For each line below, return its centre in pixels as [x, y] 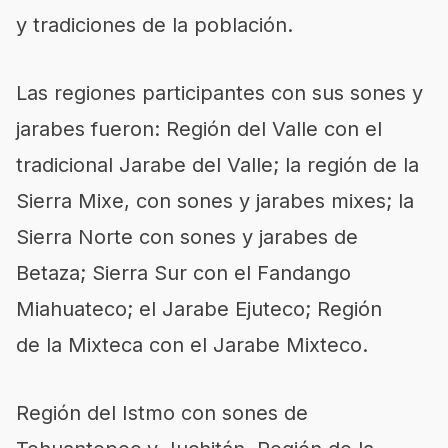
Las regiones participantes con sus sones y [219, 93]
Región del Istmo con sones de [162, 413]
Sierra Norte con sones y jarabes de [187, 237]
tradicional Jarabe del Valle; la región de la [217, 165]
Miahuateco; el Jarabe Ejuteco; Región [199, 309]
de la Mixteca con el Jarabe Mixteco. [192, 345]
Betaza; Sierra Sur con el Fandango [183, 273]
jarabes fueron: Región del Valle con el [199, 129]
